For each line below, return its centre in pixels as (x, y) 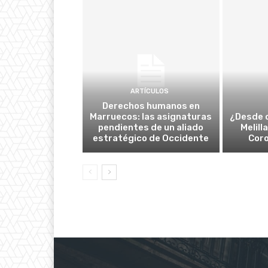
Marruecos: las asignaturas (151, 117)
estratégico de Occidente (151, 138)
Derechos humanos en (151, 106)
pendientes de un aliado (151, 128)
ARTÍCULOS (149, 92)
